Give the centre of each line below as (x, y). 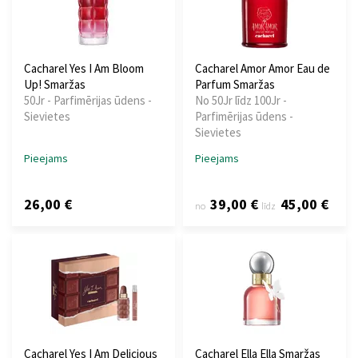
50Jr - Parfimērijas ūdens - (88, 101)
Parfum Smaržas (235, 85)
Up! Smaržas (55, 85)
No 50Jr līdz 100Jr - (241, 101)
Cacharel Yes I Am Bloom (84, 69)
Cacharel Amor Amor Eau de (263, 69)
